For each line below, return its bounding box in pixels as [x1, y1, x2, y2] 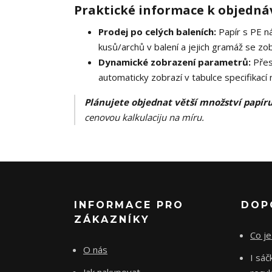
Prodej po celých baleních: [98, 25, 216, 38]
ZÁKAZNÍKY [74, 214, 150, 226]
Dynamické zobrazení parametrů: [98, 56, 251, 69]
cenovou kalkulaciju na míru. [84, 111, 204, 124]
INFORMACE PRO [74, 199, 184, 211]
